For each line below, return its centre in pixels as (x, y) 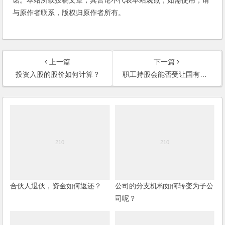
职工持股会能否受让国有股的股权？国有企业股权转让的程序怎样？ (161, 74)
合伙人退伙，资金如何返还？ (56, 186)
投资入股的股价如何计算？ (58, 74)
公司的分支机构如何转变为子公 (164, 186)
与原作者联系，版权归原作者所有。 (69, 12)
